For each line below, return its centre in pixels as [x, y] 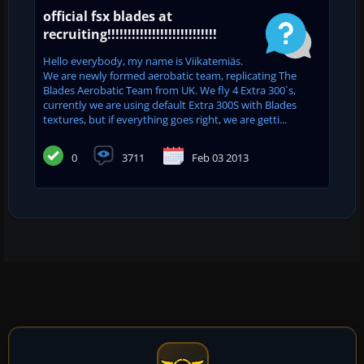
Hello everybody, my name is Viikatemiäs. [143, 61]
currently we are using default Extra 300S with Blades [170, 104]
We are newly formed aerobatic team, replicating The [170, 75]
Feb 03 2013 [220, 157]
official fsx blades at [108, 16]
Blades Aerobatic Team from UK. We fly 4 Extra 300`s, [169, 90]
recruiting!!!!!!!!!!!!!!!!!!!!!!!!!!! [130, 34]
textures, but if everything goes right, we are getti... [165, 119]
